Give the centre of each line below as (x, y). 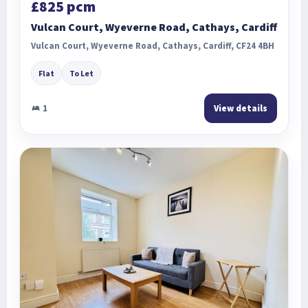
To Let (81, 74)
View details (241, 109)
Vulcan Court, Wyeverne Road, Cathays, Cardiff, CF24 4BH (153, 46)
